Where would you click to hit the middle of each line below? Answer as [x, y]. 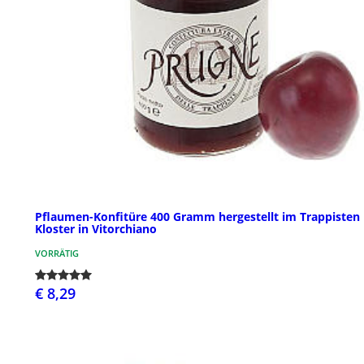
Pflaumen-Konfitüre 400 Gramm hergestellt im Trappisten [197, 217]
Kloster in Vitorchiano [96, 229]
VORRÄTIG [57, 253]
